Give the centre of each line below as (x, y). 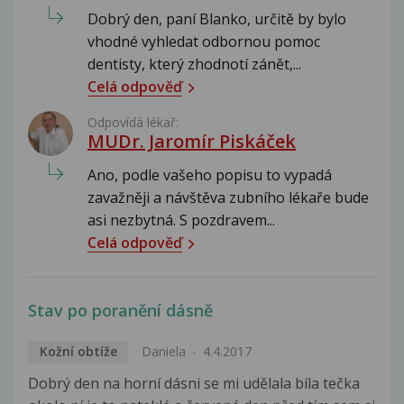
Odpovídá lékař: (133, 123)
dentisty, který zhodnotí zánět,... (194, 64)
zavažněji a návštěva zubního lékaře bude (228, 198)
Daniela (163, 352)
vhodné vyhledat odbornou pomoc (204, 42)
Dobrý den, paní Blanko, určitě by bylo (217, 19)
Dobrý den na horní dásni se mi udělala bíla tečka (194, 384)
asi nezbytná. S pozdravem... (181, 220)
